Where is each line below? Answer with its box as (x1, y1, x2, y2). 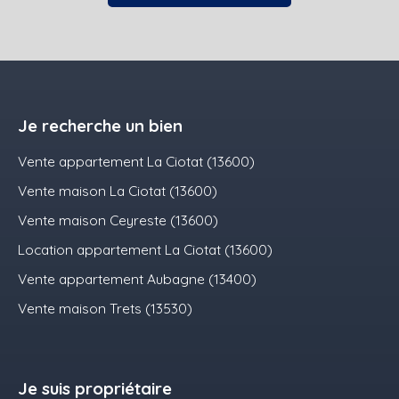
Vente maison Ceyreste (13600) (18, 211, 218, 230)
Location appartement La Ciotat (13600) (18, 240, 273, 259)
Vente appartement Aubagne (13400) (18, 270, 256, 289)
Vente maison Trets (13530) (18, 299, 192, 318)
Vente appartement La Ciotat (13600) (18, 152, 255, 171)
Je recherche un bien (18, 115, 183, 137)
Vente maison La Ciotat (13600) (18, 182, 217, 200)
